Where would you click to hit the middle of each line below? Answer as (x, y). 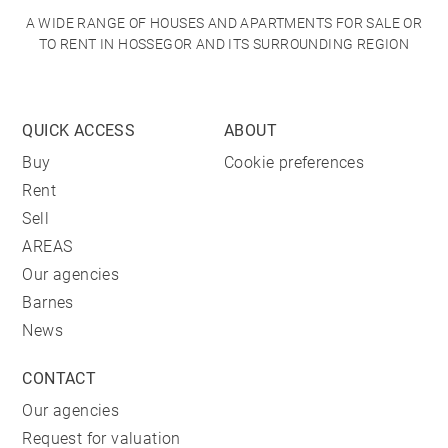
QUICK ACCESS (79, 130)
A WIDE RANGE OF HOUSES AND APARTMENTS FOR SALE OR (224, 23)
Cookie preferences (294, 162)
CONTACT (59, 378)
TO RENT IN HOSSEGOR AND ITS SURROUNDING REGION (224, 44)
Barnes (48, 302)
